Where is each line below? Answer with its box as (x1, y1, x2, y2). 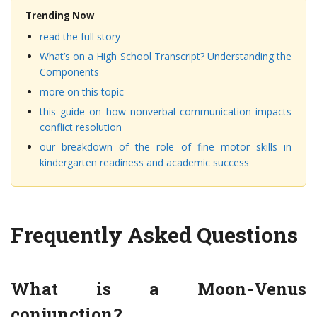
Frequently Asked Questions (11, 221, 298, 249)
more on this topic (40, 85, 124, 99)
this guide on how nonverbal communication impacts (40, 105, 292, 119)
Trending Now (25, 9, 94, 23)
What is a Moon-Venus (11, 277, 306, 301)
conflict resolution (40, 120, 122, 134)
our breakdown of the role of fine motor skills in (40, 140, 292, 154)
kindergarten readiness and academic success (40, 156, 249, 170)
